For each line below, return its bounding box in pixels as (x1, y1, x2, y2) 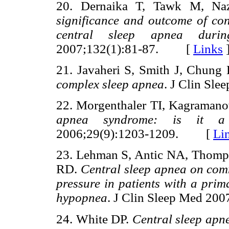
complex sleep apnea (56, 77, 164, 91)
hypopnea (56, 191, 107, 205)
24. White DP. (56, 212, 132, 226)
